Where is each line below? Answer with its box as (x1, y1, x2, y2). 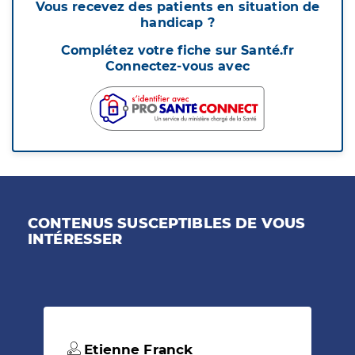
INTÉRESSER (28, 231, 123, 249)
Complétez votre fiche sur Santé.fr (60, 43, 295, 59)
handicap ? (140, 15, 215, 31)
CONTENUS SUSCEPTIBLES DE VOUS (28, 215, 306, 233)
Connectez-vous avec (105, 59, 250, 74)
